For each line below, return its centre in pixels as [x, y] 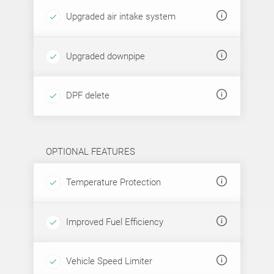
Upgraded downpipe [104, 56]
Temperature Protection [112, 182]
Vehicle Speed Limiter [108, 261]
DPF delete [87, 95]
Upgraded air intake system [120, 16]
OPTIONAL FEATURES [91, 151]
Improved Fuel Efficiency [113, 222]
